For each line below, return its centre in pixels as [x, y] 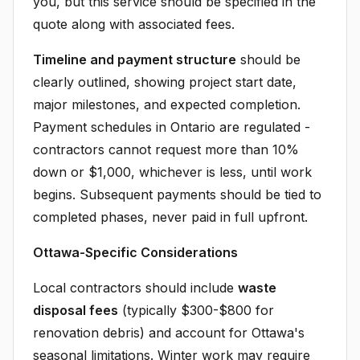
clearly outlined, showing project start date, [165, 82]
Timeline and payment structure [135, 59]
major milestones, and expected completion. [167, 104]
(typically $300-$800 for [196, 310]
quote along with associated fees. [134, 24]
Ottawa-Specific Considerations [135, 252]
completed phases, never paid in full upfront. [170, 217]
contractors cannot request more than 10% [166, 149]
